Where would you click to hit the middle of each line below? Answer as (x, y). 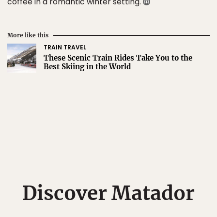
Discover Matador (108, 193)
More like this (28, 35)
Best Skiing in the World (87, 66)
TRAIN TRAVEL (65, 47)
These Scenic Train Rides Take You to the (118, 58)
